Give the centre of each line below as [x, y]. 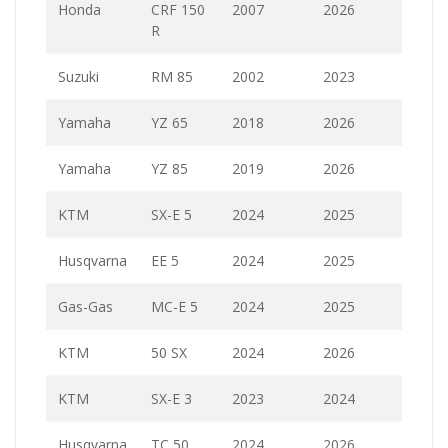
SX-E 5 [171, 214]
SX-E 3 [171, 398]
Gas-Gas [85, 306]
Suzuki [78, 76]
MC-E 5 [174, 306]
